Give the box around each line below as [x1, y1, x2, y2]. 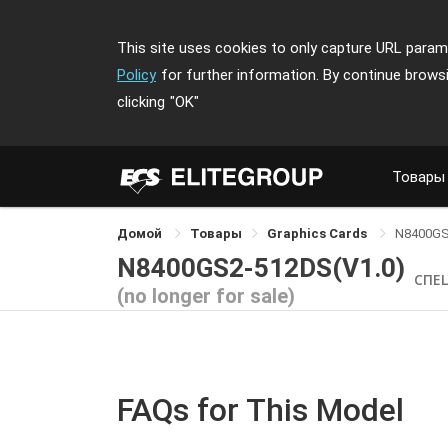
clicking [117, 93, 165, 111]
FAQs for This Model [117, 391, 404, 429]
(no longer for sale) [117, 283, 295, 308]
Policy [117, 66, 156, 84]
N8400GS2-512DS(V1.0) [117, 252, 405, 283]
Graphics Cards [267, 226, 370, 241]
